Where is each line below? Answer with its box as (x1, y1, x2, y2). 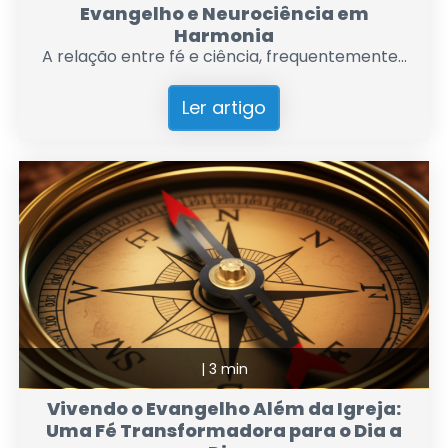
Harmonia (174, 23, 274, 49)
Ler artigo (182, 95, 266, 121)
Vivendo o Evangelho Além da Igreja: (47, 396, 401, 422)
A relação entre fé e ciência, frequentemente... (41, 45, 407, 69)
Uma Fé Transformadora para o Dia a (46, 418, 402, 444)
